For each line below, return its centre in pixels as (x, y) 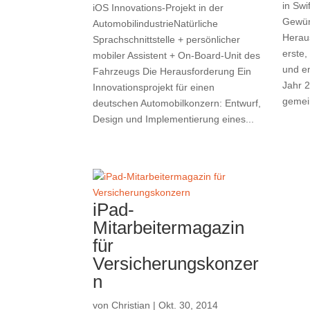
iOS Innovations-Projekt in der (158, 8)
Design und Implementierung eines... (174, 119)
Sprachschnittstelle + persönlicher (167, 40)
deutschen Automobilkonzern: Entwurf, (177, 103)
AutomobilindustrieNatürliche (156, 24)
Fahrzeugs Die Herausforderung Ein (172, 72)
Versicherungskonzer (176, 264)
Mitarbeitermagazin (169, 228)
